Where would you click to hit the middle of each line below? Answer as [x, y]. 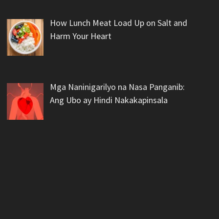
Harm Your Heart [81, 36]
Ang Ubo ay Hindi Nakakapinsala [109, 100]
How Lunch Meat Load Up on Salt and [119, 23]
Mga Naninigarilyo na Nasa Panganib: [118, 87]
